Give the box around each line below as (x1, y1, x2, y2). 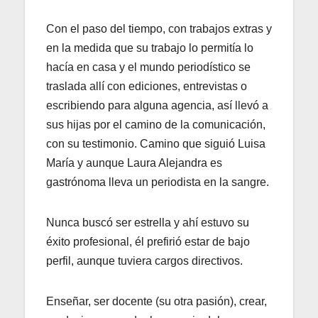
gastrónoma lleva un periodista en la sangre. (46, 175, 269, 188)
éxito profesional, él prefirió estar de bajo (46, 235, 250, 248)
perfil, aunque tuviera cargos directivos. (46, 254, 243, 267)
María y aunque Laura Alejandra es (46, 156, 222, 169)
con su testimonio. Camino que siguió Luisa (46, 137, 265, 150)
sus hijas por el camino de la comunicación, (46, 118, 265, 131)
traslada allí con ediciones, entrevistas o (46, 79, 247, 92)
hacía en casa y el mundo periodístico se (46, 60, 251, 73)
